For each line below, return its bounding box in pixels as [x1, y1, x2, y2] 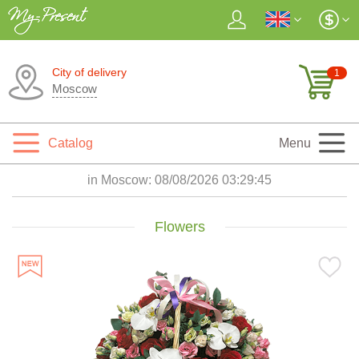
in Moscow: [87, 173, 155, 187]
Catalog [48, 136, 93, 150]
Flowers [154, 219, 205, 235]
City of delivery [52, 66, 127, 79]
